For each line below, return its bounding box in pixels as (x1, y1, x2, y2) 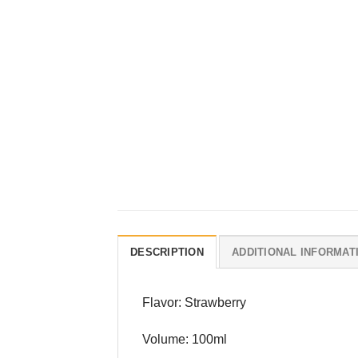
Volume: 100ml (142, 332, 227, 347)
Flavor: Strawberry (142, 296, 246, 310)
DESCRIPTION (130, 246, 204, 259)
